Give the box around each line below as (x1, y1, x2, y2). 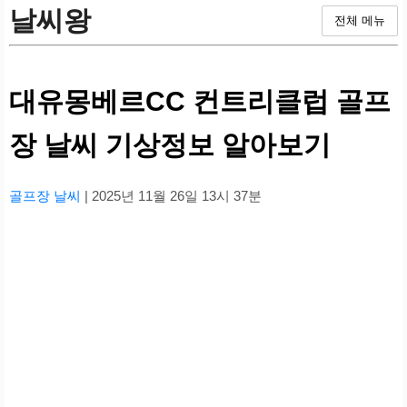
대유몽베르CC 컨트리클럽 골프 (9, 86, 391, 117)
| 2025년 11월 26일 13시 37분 (84, 188, 262, 204)
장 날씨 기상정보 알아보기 (9, 130, 331, 161)
